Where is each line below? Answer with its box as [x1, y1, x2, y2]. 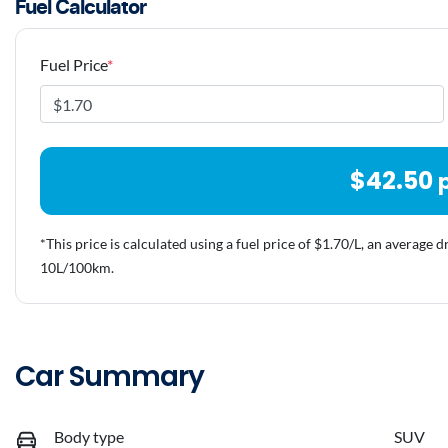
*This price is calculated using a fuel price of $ [40, 235, 322, 253]
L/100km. [56, 259, 114, 277]
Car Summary [15, 357, 204, 397]
